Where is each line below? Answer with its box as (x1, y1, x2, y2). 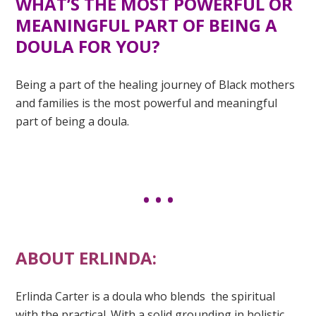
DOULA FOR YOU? (16, 34, 161, 58)
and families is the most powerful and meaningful (16, 95, 278, 111)
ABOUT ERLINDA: (16, 245, 157, 269)
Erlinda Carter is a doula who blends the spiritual (16, 288, 276, 304)
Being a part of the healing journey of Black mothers (16, 76, 296, 92)
